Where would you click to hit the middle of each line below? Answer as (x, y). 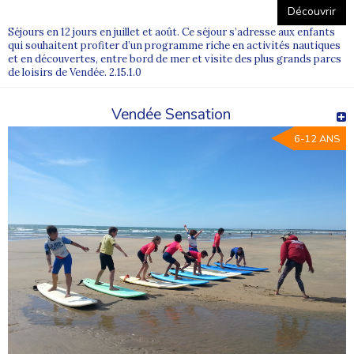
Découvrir (312, 11)
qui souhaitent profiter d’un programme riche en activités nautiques (174, 45)
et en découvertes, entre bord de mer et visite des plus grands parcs (175, 58)
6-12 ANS (317, 139)
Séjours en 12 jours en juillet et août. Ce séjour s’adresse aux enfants (171, 32)
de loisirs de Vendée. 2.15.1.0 (75, 72)
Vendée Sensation (171, 114)
